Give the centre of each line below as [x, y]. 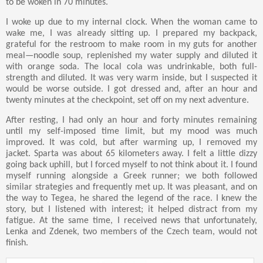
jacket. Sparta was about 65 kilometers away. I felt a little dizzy [131, 154]
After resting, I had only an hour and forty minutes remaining [131, 121]
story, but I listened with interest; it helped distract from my [131, 210]
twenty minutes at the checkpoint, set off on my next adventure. [127, 101]
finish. [17, 243]
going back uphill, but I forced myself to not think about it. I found [131, 165]
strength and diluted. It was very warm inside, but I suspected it [131, 78]
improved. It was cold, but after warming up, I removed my [131, 143]
